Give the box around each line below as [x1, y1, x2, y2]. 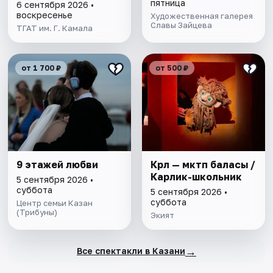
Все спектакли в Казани [76, 246, 185, 257]
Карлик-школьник [150, 170, 242, 183]
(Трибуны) [16, 207, 58, 217]
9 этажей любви [16, 158, 99, 171]
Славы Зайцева [150, 19, 212, 30]
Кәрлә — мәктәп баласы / [150, 158, 255, 171]
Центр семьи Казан [16, 197, 93, 208]
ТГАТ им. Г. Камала [16, 23, 93, 33]
